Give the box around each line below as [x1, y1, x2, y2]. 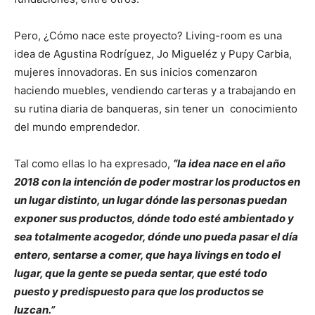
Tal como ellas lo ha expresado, [14, 156, 173, 170]
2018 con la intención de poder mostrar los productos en [14, 174, 300, 188]
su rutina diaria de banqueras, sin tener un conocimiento [14, 101, 297, 115]
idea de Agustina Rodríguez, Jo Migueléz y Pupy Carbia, [14, 46, 292, 60]
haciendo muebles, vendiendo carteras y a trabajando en [14, 83, 296, 97]
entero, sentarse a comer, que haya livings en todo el [14, 247, 281, 262]
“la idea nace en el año [173, 156, 285, 170]
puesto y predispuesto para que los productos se [14, 284, 264, 298]
